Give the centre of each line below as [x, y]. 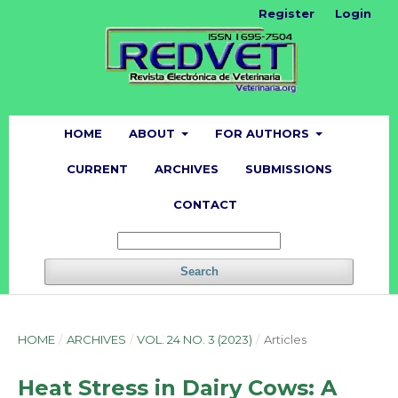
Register [287, 13]
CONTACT [205, 204]
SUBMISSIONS [288, 168]
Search [199, 271]
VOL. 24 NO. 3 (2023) [195, 339]
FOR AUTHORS [264, 133]
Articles [285, 339]
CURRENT [97, 168]
